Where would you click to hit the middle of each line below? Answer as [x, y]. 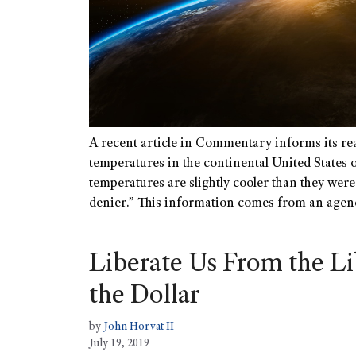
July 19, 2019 [119, 344]
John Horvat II [139, 327]
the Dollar [144, 298]
